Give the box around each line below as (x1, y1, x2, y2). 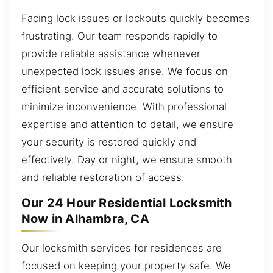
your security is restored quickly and (21, 136, 196, 149)
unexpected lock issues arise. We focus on (21, 65, 228, 78)
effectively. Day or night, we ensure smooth (21, 154, 232, 166)
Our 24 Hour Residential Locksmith (21, 196, 232, 211)
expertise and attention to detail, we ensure (21, 118, 233, 131)
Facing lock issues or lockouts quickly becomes (21, 12, 250, 25)
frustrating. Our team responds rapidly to (21, 30, 218, 43)
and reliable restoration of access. (21, 171, 185, 184)
